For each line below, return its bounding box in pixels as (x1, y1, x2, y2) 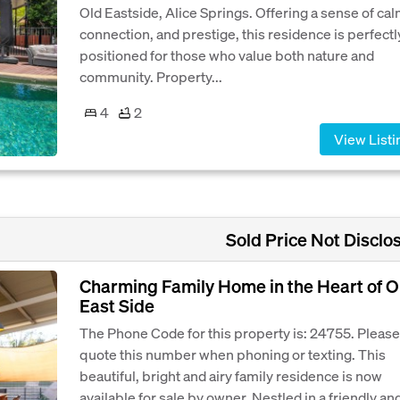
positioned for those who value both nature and (79, 46, 374, 65)
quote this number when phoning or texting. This (79, 344, 386, 363)
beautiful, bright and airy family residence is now (79, 365, 382, 385)
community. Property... (79, 67, 222, 87)
